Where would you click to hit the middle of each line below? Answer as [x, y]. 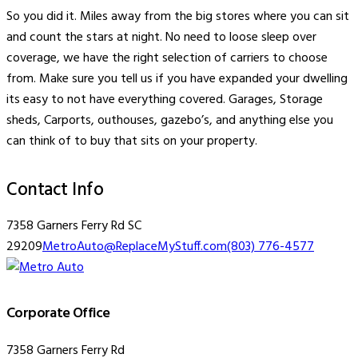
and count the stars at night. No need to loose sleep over [161, 38]
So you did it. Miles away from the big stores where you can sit [178, 17]
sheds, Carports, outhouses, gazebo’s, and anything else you [170, 121]
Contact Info [55, 191]
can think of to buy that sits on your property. [132, 142]
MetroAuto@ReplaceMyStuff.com [135, 247]
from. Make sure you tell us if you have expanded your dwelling [177, 80]
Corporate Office [58, 313]
